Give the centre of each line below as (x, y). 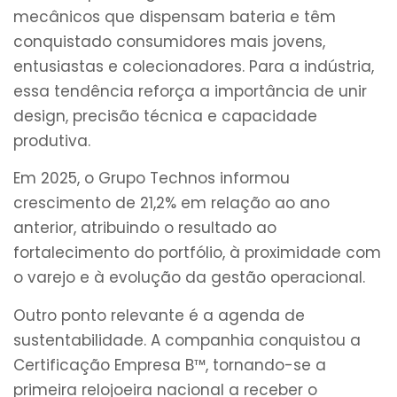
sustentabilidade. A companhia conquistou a (187, 340)
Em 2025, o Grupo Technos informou (152, 179)
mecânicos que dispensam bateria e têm (175, 16)
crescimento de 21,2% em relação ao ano (171, 203)
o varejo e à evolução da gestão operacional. (189, 278)
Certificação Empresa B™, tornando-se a (170, 365)
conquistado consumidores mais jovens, (169, 41)
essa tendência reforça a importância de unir (190, 91)
